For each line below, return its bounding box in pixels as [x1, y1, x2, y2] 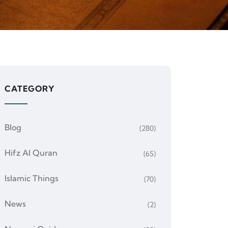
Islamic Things [4, 173, 59, 183]
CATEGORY [4, 83, 55, 94]
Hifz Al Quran [4, 148, 58, 158]
